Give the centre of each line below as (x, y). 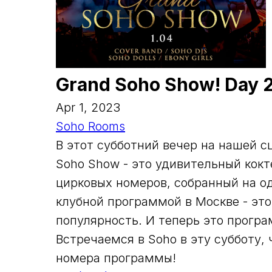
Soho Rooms (90, 126)
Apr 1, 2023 (88, 107)
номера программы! (116, 258)
